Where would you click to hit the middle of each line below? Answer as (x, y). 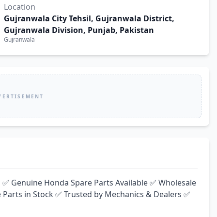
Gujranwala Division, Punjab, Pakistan (79, 30)
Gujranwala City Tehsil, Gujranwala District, (89, 18)
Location (20, 7)
